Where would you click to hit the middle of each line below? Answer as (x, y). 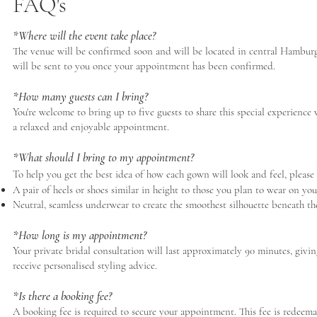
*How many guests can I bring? (80, 97)
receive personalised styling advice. (85, 265)
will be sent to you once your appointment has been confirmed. (144, 66)
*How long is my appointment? (80, 235)
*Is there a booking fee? (62, 296)
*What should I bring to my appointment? (103, 157)
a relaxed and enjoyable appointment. (91, 127)
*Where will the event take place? (84, 36)
